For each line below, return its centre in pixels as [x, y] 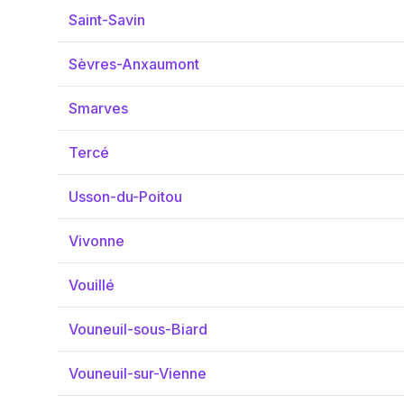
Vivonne [96, 241]
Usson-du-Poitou [125, 197]
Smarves [98, 108]
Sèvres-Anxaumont [134, 64]
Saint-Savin [107, 20]
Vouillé [92, 285]
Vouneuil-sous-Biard [138, 329]
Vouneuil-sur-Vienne [138, 373]
